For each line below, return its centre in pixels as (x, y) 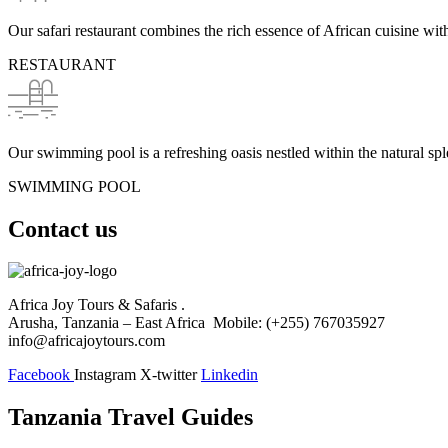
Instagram (105, 375)
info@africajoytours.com (86, 341)
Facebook (39, 375)
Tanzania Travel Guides (130, 417)
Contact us (62, 228)
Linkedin (229, 375)
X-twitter (168, 375)
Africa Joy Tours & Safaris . (96, 305)
